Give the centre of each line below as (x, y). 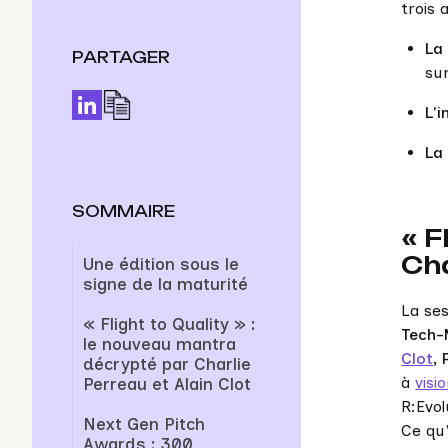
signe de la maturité (165, 284)
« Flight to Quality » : (169, 324)
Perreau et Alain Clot (167, 384)
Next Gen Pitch (144, 424)
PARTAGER (121, 58)
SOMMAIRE (123, 212)
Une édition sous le (161, 264)
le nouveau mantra (159, 344)
